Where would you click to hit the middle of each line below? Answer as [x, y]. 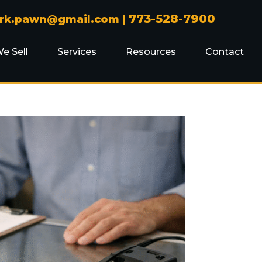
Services [77, 52]
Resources [151, 52]
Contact [224, 52]
